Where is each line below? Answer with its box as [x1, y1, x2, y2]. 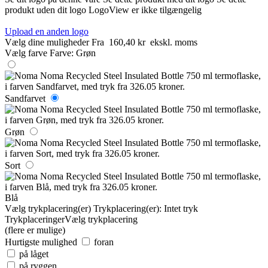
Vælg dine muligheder [5, 36, 89, 47]
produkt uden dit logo [5, 4, 86, 15]
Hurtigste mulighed [5, 236, 77, 247]
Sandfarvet [5, 93, 45, 103]
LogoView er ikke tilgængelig [89, 4, 202, 15]
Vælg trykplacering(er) [5, 203, 91, 214]
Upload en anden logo [5, 26, 89, 36]
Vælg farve [5, 47, 47, 58]
